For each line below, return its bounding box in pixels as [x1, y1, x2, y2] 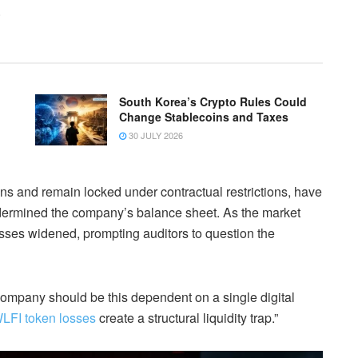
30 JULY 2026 [126, 128, 183, 141]
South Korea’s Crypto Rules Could [119, 93, 307, 109]
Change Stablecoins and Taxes [119, 108, 288, 125]
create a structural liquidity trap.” [96, 308, 278, 328]
